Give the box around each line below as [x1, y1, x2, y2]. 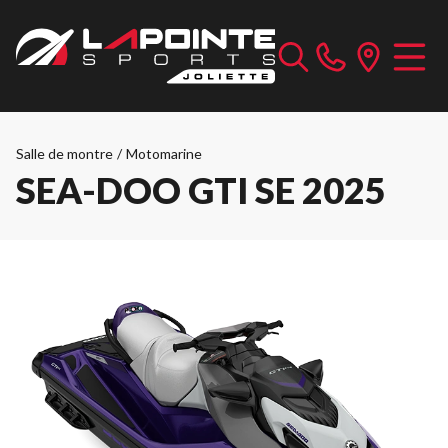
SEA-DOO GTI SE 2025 [16, 168, 386, 212]
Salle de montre [16, 145, 113, 162]
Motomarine [126, 145, 202, 162]
